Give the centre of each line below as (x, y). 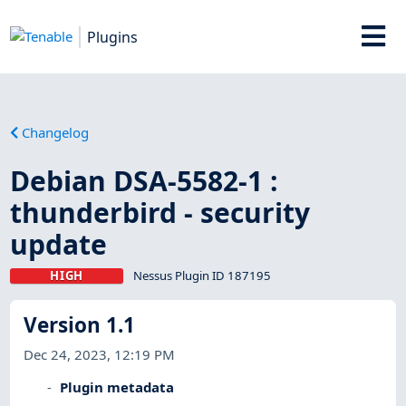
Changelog (56, 132)
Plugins (113, 37)
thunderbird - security (160, 212)
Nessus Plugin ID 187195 (202, 275)
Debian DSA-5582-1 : (145, 180)
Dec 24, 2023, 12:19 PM (100, 354)
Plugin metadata (117, 387)
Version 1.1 (80, 325)
